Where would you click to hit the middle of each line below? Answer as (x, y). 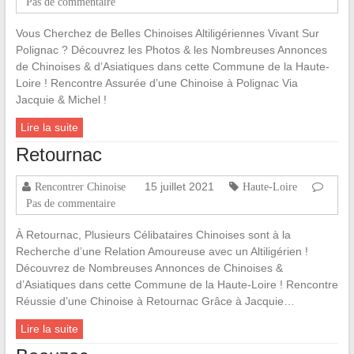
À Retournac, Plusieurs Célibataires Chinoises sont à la (153, 235)
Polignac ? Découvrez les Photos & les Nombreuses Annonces (171, 50)
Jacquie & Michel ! (61, 100)
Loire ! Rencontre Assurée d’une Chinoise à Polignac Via (156, 83)
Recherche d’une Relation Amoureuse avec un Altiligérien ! (162, 252)
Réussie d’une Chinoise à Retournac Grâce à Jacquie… (155, 301)
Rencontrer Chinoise (80, 187)
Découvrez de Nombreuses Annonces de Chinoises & (149, 268)
